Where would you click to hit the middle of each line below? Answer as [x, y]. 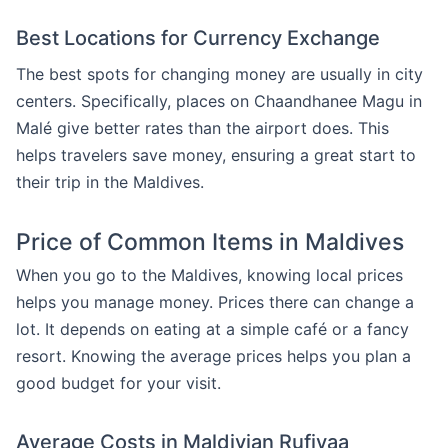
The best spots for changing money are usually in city [219, 74]
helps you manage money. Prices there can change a [215, 302]
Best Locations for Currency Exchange [198, 38]
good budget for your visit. [118, 383]
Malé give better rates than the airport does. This [202, 128]
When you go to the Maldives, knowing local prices [209, 275]
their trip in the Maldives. [110, 182]
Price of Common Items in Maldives [210, 242]
